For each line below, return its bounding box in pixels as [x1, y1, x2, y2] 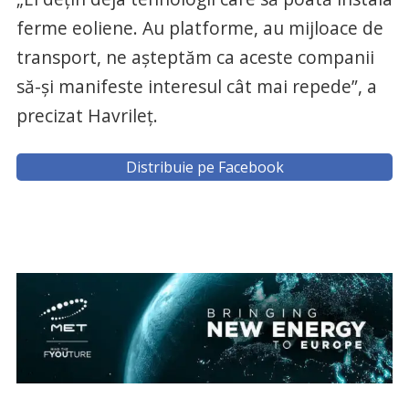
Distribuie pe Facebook [125, 157, 284, 178]
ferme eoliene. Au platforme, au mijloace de [16, 16, 383, 41]
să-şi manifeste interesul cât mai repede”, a [16, 74, 377, 100]
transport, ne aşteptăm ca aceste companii [16, 45, 374, 70]
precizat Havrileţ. [16, 103, 158, 129]
